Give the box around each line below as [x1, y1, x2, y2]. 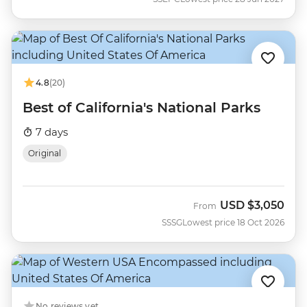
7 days [33, 125, 68, 138]
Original [28, 148, 62, 158]
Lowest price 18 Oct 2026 [182, 217, 284, 228]
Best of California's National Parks [23, 99, 260, 116]
